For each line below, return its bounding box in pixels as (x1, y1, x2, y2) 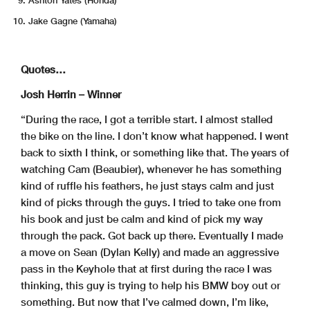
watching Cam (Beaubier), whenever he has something (21, 162, 282, 175)
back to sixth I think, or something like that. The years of (21, 145, 289, 158)
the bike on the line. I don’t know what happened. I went (21, 129, 289, 142)
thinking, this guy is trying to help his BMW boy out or (21, 278, 280, 291)
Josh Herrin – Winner (21, 87, 121, 100)
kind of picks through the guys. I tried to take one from (21, 195, 281, 208)
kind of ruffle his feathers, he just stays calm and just (21, 179, 274, 192)
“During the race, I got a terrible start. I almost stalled (21, 112, 273, 125)
